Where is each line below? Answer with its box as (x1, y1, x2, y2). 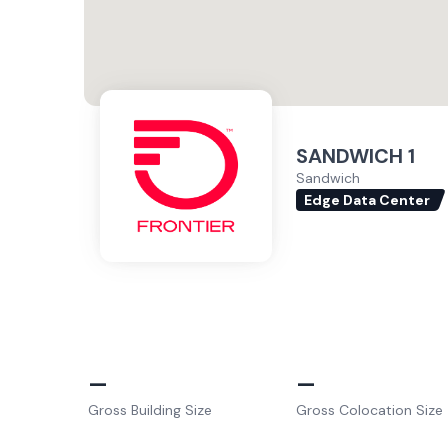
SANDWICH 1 (296, 142, 415, 169)
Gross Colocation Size (296, 401, 443, 419)
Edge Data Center (304, 190, 430, 209)
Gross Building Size (88, 401, 212, 419)
